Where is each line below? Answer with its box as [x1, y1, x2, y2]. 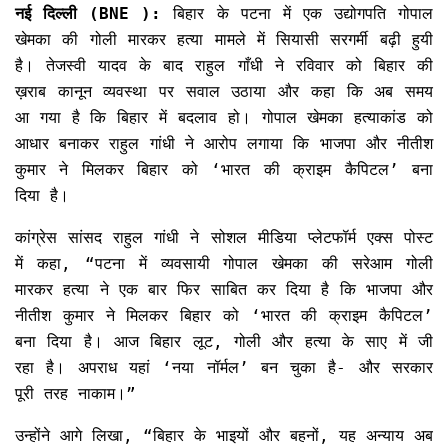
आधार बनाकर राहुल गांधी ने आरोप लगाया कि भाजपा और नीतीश [15, 134, 433, 154]
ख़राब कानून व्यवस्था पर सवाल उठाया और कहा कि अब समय [15, 82, 433, 102]
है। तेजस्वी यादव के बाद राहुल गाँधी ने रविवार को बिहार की [15, 56, 433, 76]
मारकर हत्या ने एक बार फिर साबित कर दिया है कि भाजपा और [15, 280, 433, 300]
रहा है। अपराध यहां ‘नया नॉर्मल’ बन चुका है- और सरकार [15, 358, 433, 378]
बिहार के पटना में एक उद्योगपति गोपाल [161, 4, 434, 24]
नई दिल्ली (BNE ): [15, 4, 162, 24]
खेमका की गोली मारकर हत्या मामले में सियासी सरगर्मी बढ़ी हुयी [15, 30, 433, 50]
